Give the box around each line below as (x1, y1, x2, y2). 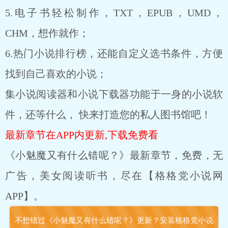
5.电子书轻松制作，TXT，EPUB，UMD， (5, 7, 223, 18)
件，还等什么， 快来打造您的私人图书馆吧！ (5, 109, 211, 120)
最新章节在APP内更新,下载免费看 (5, 129, 158, 140)
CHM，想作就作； (5, 27, 89, 39)
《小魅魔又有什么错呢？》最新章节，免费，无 (5, 150, 223, 161)
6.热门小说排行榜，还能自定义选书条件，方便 (5, 48, 223, 59)
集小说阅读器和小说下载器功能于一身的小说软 (5, 89, 223, 100)
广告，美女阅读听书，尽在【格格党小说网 (5, 170, 223, 181)
